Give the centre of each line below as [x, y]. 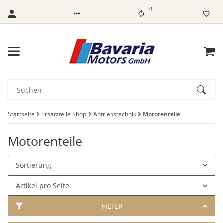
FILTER [112, 206]
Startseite [21, 114]
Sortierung [34, 165]
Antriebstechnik [114, 114]
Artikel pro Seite [43, 185]
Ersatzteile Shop [64, 114]
